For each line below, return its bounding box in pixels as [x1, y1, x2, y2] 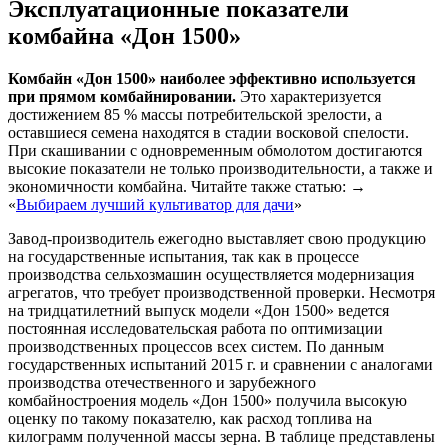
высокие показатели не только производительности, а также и [8, 160, 433, 178]
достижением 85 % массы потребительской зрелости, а [8, 106, 382, 124]
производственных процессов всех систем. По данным [8, 338, 384, 356]
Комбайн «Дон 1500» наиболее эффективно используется [8, 70, 416, 88]
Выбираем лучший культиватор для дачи [16, 196, 294, 214]
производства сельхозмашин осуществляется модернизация [8, 266, 414, 284]
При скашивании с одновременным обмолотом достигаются [8, 142, 422, 160]
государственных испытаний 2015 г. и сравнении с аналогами [8, 356, 433, 374]
